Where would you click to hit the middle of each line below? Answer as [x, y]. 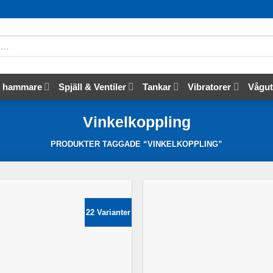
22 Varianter [108, 212]
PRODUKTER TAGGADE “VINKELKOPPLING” [136, 144]
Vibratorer [210, 87]
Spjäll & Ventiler [92, 87]
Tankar [157, 87]
